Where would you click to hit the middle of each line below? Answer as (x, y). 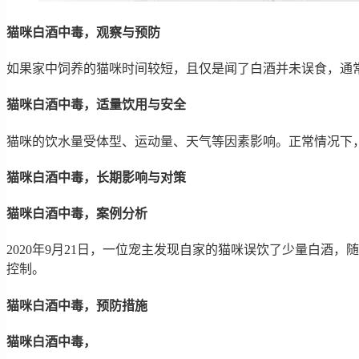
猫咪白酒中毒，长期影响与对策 (96, 177)
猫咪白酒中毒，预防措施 (77, 305)
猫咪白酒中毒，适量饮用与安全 (96, 105)
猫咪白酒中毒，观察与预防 (83, 32)
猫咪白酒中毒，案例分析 (77, 214)
